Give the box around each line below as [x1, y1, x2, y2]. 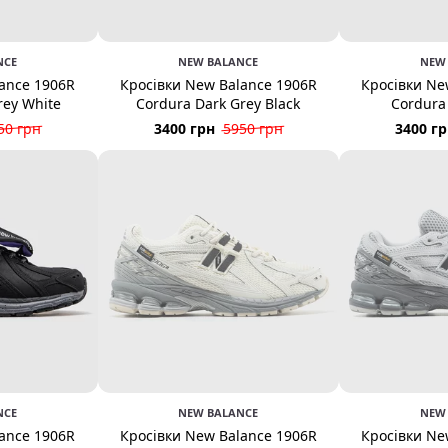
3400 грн [153, 119, 215, 139]
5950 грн [222, 119, 283, 139]
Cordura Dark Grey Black [136, 94, 301, 114]
